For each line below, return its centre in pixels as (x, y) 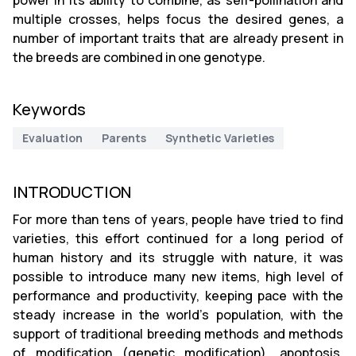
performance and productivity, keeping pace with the (178, 296)
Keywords (49, 109)
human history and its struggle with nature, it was (178, 257)
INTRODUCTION (72, 192)
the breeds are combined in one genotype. (139, 57)
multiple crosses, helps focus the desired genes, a (178, 19)
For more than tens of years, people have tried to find (178, 219)
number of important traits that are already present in (178, 38)
